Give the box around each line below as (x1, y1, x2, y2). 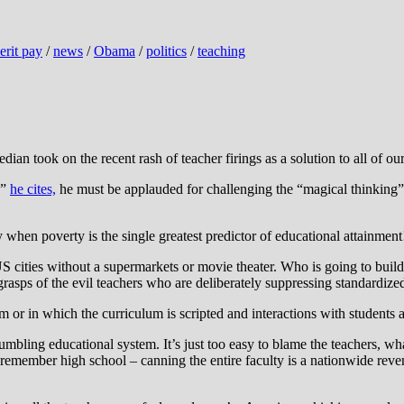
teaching (197, 43, 245, 59)
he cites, (10, 180, 56, 197)
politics (146, 43, 187, 59)
